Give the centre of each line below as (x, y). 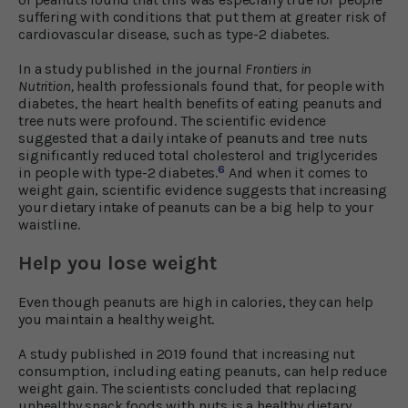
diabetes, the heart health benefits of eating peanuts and (200, 103)
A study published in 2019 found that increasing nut (187, 353)
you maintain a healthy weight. (117, 319)
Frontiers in (279, 68)
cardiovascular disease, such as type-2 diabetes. (174, 34)
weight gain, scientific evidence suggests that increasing (203, 189)
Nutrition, (46, 86)
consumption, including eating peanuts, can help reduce (203, 371)
